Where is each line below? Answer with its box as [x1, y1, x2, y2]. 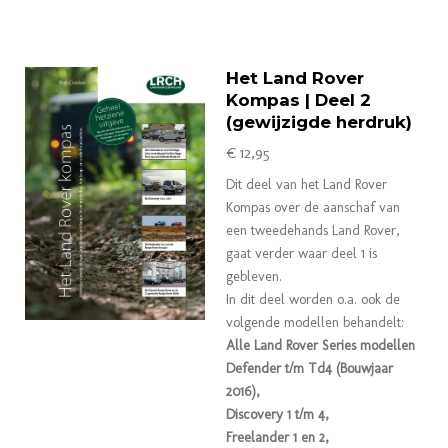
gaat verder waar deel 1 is [226, 244, 377, 262]
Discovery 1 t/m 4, [226, 405, 329, 423]
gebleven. [226, 267, 282, 285]
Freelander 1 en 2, [226, 428, 329, 446]
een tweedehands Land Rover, [226, 221, 400, 239]
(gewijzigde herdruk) [226, 111, 412, 132]
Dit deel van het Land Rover [226, 175, 387, 193]
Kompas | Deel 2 [226, 89, 371, 110]
